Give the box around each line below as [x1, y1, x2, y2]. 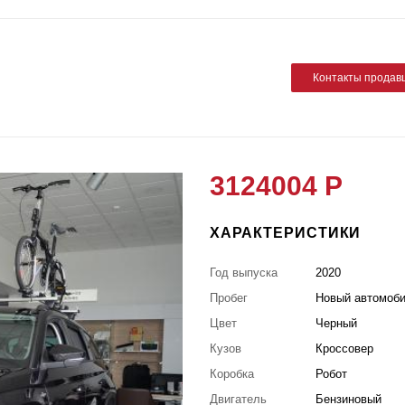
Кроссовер [316, 341, 374, 355]
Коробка [209, 366, 254, 381]
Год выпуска [209, 265, 278, 279]
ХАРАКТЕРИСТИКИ [209, 224, 362, 240]
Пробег [209, 290, 248, 305]
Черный [316, 316, 358, 330]
